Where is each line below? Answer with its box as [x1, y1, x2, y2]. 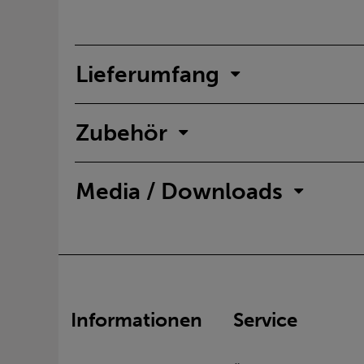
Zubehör [76, 119, 167, 147]
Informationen [71, 307, 202, 331]
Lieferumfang [76, 61, 219, 89]
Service [233, 307, 297, 331]
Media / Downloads [76, 178, 283, 206]
